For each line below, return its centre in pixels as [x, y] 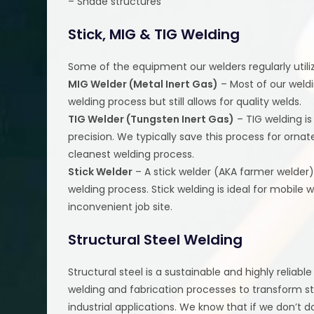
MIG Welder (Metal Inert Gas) [143, 84]
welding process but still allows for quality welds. [185, 101]
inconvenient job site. [121, 206]
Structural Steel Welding [156, 239]
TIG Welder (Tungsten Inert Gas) [151, 119]
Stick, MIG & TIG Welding [154, 34]
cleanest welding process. [131, 154]
